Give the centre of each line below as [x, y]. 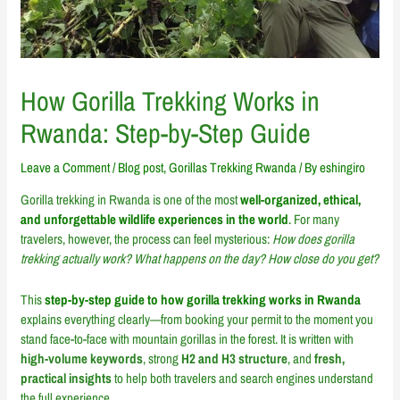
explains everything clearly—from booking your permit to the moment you [197, 319]
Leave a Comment [66, 167]
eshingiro [343, 167]
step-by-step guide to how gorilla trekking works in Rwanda [203, 299]
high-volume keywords [82, 358]
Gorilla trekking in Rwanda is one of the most [131, 199]
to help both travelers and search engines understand [243, 378]
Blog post [141, 167]
